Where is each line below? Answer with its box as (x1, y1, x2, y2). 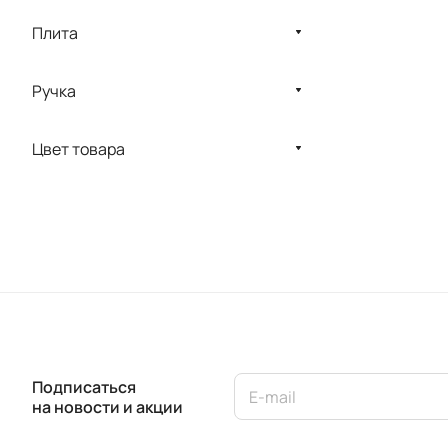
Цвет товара (32, 137, 125, 160)
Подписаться (32, 375, 136, 398)
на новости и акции (32, 395, 183, 418)
